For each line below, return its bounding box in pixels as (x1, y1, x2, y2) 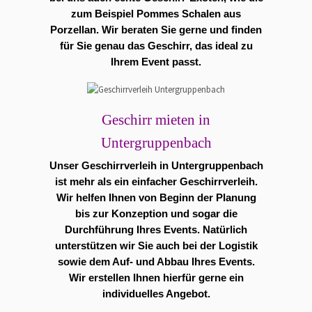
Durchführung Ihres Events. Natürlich (65, 224, 247, 235)
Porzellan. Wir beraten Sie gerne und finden (50, 24, 262, 36)
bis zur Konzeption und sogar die (75, 208, 237, 219)
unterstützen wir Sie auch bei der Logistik (54, 240, 258, 251)
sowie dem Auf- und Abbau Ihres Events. (57, 256, 255, 267)
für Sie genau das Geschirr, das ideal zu (59, 40, 253, 52)
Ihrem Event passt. (111, 56, 201, 68)
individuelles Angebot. (102, 288, 210, 299)
